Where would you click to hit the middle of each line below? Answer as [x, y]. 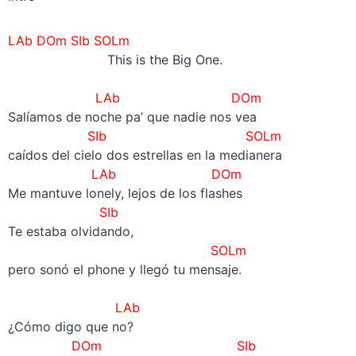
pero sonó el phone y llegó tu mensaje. [124, 269]
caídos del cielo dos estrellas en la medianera [145, 155]
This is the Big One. [115, 59]
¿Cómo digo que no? [70, 326]
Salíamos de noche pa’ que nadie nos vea [132, 116]
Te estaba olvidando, [70, 231]
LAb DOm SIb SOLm [68, 40]
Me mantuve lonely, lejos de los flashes [125, 193]
